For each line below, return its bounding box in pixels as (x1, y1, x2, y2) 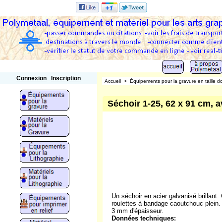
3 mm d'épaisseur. (111, 207, 164, 215)
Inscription (51, 75, 81, 82)
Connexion (16, 75, 47, 82)
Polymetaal (5, 62, 70, 76)
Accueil (105, 78, 122, 84)
